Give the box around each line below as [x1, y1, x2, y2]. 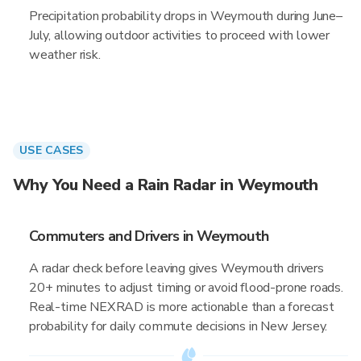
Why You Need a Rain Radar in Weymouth [13, 174, 318, 196]
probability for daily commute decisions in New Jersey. [29, 317, 328, 335]
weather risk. [29, 46, 101, 64]
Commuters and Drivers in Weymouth [29, 226, 269, 246]
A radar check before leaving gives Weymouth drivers [29, 259, 324, 277]
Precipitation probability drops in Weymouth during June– [29, 7, 342, 25]
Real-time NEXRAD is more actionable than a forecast [29, 298, 334, 316]
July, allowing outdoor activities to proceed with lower [29, 27, 330, 44]
